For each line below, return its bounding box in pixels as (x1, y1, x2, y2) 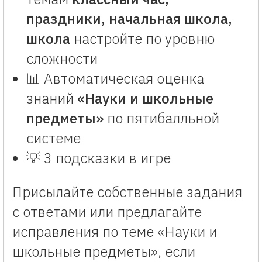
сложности (26, 49, 98, 68)
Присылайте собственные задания (12, 182, 242, 201)
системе (26, 128, 81, 147)
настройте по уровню (70, 29, 215, 48)
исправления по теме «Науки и (12, 222, 217, 241)
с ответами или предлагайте (12, 202, 202, 221)
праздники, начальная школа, (26, 9, 232, 28)
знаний (26, 88, 77, 108)
